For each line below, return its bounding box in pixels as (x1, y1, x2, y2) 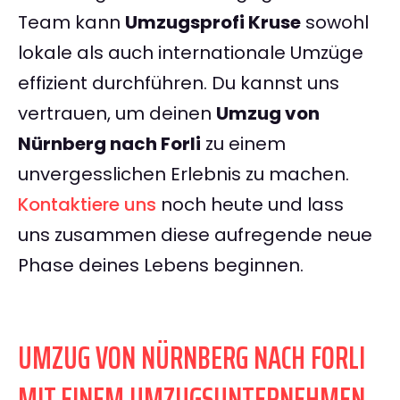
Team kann (18, 10, 125, 36)
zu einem (201, 131, 286, 157)
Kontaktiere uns (18, 192, 156, 218)
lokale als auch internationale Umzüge (18, 40, 363, 66)
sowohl (301, 10, 369, 36)
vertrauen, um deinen (18, 101, 216, 127)
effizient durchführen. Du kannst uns (18, 71, 339, 96)
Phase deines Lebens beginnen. (18, 253, 304, 279)
